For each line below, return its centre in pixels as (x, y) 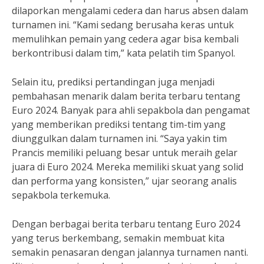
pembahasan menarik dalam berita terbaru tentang (126, 96)
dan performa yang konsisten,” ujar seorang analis (124, 181)
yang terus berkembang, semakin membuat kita (118, 238)
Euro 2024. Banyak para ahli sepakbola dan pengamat (131, 110)
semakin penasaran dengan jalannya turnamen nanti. (130, 252)
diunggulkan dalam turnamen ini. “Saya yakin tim (119, 138)
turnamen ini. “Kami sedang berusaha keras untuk (123, 25)
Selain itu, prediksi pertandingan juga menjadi (113, 82)
